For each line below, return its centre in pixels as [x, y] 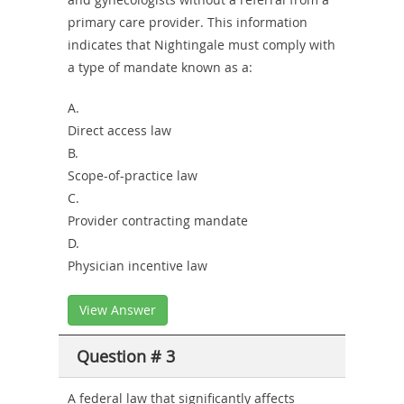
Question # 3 [126, 356]
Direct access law [119, 130]
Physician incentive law [138, 265]
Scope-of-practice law [133, 175]
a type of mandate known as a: [160, 67]
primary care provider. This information [188, 22]
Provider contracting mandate [158, 220]
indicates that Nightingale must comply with [202, 44]
